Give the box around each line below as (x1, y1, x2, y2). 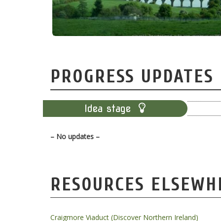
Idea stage (84, 102, 139, 114)
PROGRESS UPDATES (50, 67, 214, 87)
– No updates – (50, 131, 100, 141)
